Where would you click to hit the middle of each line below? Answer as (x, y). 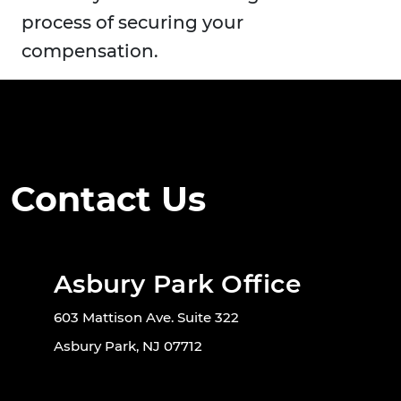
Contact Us (108, 200)
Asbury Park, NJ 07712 (128, 346)
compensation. (90, 51)
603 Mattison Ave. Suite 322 (146, 318)
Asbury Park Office (178, 284)
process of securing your (132, 23)
